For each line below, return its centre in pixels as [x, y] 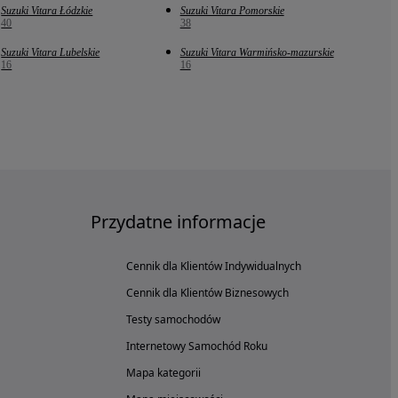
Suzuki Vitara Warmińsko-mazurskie [257, 53]
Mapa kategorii [163, 373]
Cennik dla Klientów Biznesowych [207, 293]
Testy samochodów [173, 320]
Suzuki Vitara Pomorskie [232, 11]
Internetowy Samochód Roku [197, 346]
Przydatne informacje [178, 222]
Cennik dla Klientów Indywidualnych [214, 267]
